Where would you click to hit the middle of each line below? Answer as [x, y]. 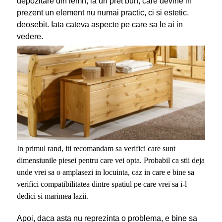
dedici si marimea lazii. [52, 196]
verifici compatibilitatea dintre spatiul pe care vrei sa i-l [102, 184]
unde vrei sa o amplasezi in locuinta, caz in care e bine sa [105, 172]
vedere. [30, 36]
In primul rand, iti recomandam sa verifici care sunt [96, 148]
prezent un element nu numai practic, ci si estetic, [103, 12]
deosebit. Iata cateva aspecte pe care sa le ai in [100, 24]
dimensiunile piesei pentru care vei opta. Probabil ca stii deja [111, 160]
